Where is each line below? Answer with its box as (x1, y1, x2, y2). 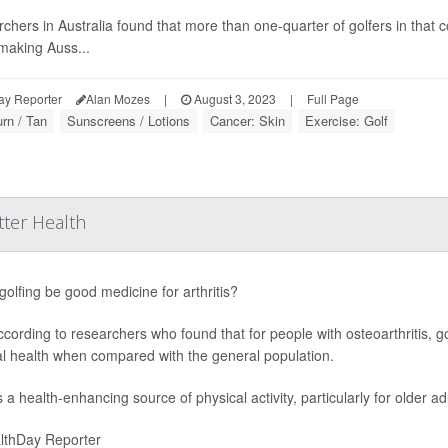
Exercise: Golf (304, 111, 388, 131)
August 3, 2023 (190, 90, 276, 108)
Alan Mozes (85, 90, 150, 108)
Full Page (306, 90, 359, 108)
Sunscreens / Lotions (66, 111, 190, 131)
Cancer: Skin (209, 111, 285, 131)
